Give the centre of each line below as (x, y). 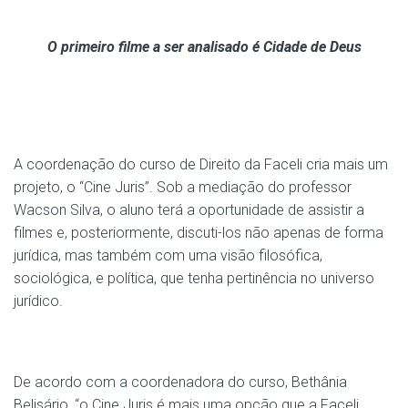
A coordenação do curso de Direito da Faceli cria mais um (201, 164)
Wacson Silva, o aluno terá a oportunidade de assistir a (189, 209)
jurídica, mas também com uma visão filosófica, (168, 255)
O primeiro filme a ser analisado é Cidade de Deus (204, 46)
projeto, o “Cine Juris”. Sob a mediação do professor (183, 187)
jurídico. (38, 301)
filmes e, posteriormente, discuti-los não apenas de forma (199, 232)
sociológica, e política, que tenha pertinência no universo (194, 278)
